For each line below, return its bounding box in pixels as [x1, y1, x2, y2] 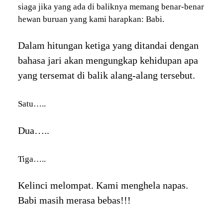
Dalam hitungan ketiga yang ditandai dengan [17, 40, 199, 51]
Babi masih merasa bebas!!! [17, 195, 131, 206]
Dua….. [17, 124, 49, 136]
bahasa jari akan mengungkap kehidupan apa [17, 55, 198, 66]
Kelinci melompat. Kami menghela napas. [17, 180, 188, 191]
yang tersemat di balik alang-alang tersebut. [17, 70, 195, 81]
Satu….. [17, 99, 46, 109]
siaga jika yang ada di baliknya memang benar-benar [17, 1, 204, 11]
